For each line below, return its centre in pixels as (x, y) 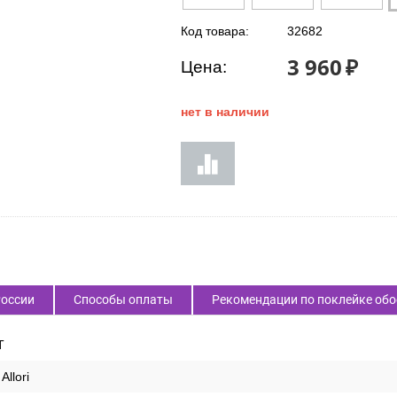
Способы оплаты (123, 300)
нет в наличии (225, 112)
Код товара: (215, 31)
